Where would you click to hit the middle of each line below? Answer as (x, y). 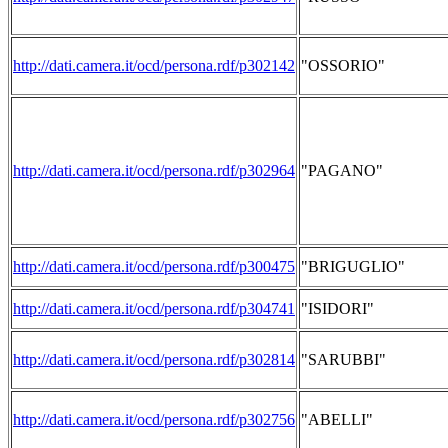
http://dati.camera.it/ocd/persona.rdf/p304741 (154, 308)
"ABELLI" (337, 419)
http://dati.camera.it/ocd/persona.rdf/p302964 (154, 170)
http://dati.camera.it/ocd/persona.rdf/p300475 (154, 266)
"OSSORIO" (343, 65)
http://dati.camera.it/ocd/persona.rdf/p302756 (154, 419)
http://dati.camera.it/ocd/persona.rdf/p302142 (154, 65)
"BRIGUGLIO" (353, 266)
